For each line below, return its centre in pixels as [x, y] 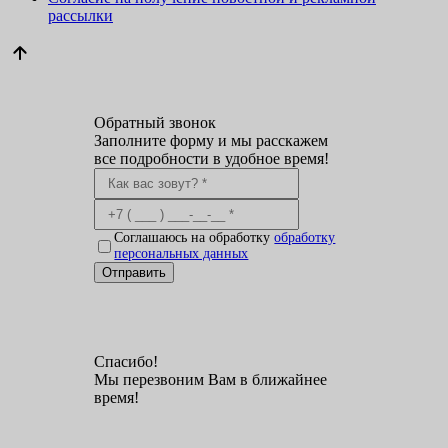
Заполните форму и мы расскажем [211, 141]
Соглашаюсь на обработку [194, 238]
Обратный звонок [155, 123]
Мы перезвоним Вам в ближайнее [211, 379]
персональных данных [181, 254]
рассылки [80, 15]
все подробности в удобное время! [212, 159]
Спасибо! [126, 361]
